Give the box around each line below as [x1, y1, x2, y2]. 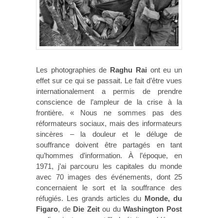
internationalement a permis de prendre [36, 87, 182, 95]
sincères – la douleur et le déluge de [36, 129, 182, 138]
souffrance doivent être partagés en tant [36, 140, 182, 149]
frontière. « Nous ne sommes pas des [36, 108, 182, 117]
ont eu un [146, 65, 182, 74]
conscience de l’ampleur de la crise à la [36, 97, 182, 106]
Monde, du [141, 194, 182, 202]
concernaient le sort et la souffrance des [36, 183, 182, 192]
